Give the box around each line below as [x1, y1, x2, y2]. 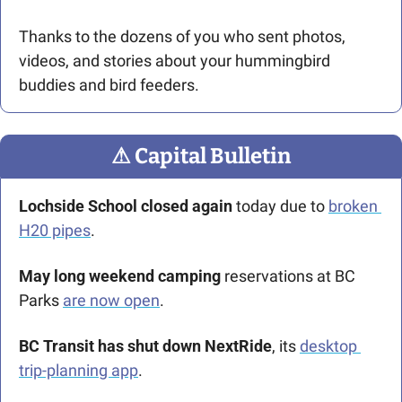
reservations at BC [224, 266, 355, 285]
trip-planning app [19, 360, 138, 380]
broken [328, 196, 378, 215]
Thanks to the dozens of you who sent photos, [19, 26, 345, 46]
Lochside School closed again [19, 196, 232, 215]
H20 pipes [19, 220, 91, 240]
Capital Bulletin [131, 143, 291, 169]
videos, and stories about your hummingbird [19, 50, 330, 70]
